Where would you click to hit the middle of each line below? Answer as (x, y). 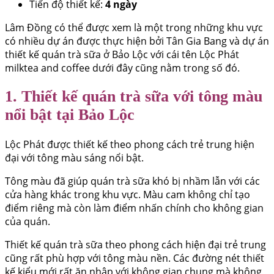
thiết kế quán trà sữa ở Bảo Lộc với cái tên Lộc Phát (122, 54)
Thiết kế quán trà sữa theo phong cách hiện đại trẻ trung (135, 244)
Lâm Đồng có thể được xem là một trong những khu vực (134, 27)
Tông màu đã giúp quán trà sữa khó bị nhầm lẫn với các (132, 181)
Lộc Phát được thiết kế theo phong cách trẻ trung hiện (130, 144)
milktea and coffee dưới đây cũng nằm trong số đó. (122, 68)
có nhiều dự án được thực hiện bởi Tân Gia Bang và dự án (137, 41)
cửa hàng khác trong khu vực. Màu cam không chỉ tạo (128, 194)
